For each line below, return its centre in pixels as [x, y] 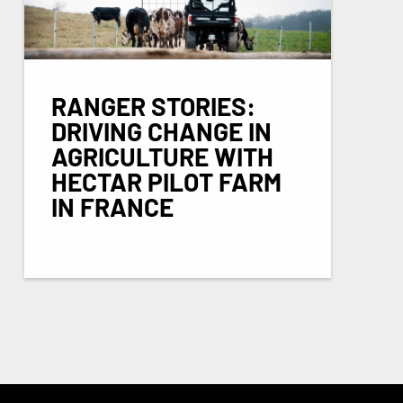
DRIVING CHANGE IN [161, 131]
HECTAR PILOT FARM [166, 181]
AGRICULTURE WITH [162, 156]
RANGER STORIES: [153, 106]
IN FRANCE [112, 206]
